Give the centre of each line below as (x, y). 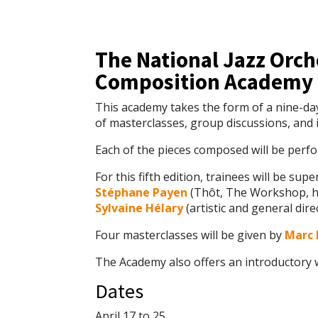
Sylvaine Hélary (139, 208)
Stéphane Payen (142, 193)
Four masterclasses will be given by (190, 235)
